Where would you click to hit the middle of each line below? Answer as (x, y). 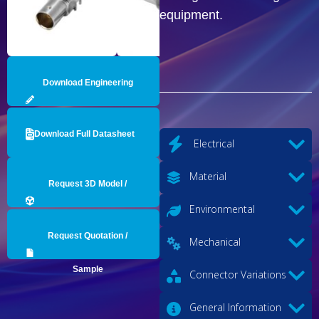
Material (206, 177)
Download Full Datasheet (84, 134)
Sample (88, 269)
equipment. (191, 15)
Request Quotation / (88, 235)
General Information (234, 308)
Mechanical (214, 242)
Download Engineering (88, 82)
